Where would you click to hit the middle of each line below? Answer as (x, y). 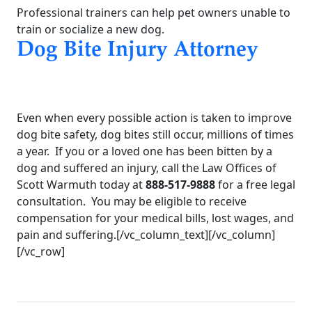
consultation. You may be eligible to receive (132, 202)
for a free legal (255, 185)
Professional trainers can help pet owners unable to (154, 12)
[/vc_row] (41, 252)
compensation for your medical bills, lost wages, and (155, 218)
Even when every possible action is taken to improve (154, 118)
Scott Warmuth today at (81, 185)
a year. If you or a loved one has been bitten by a (145, 151)
